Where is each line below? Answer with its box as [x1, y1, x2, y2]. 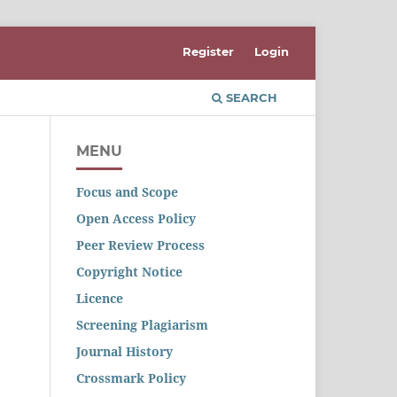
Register [183, 43, 235, 58]
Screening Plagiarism [76, 315, 208, 333]
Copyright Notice [76, 262, 183, 280]
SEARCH [222, 90, 277, 105]
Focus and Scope [76, 183, 178, 200]
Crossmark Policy [76, 369, 186, 386]
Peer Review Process [76, 236, 205, 253]
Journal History [76, 342, 173, 360]
